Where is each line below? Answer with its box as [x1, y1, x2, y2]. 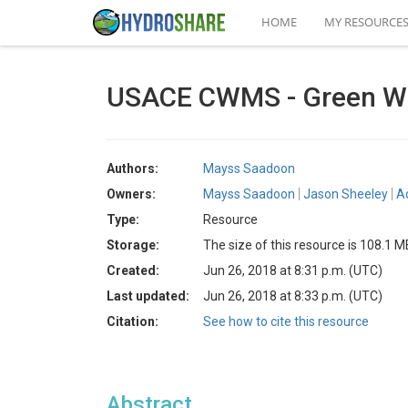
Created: [107, 263, 159, 278]
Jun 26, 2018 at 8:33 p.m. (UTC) [203, 289, 382, 303]
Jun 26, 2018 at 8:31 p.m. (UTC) [203, 263, 382, 278]
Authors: [107, 161, 158, 176]
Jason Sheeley [303, 187, 388, 201]
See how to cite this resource [203, 314, 369, 329]
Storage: [107, 238, 159, 252]
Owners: [107, 187, 156, 201]
